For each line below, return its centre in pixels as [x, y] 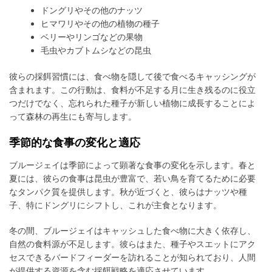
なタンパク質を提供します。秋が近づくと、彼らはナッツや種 [128, 192]
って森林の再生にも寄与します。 [73, 117]
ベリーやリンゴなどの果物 [92, 37]
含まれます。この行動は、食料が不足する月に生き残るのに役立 [132, 90]
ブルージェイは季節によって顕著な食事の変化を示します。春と [132, 165]
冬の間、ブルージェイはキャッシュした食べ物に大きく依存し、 [132, 231]
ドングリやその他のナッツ [92, 10]
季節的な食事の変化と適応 [75, 143]
